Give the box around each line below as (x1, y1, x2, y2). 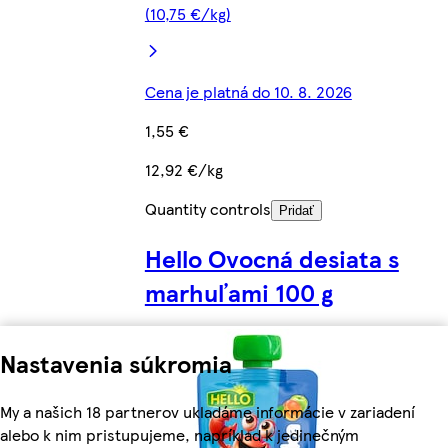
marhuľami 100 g (144, 275, 333, 310)
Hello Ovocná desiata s (144, 241, 399, 276)
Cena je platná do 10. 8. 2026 (144, 80, 352, 104)
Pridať (278, 203, 314, 219)
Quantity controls (144, 197, 271, 221)
